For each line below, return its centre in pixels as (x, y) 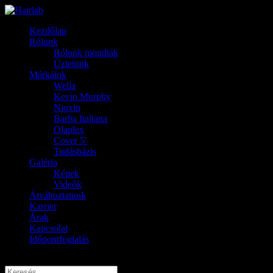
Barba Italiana (80, 119)
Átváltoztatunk (58, 195)
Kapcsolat (48, 228)
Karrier (43, 206)
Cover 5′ (70, 140)
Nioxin (67, 108)
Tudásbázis (75, 151)
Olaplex (69, 129)
